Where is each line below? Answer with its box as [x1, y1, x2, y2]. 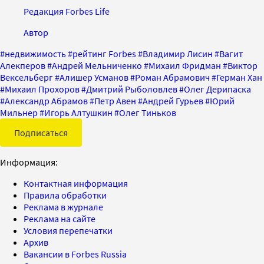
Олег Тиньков [119, 107, 176, 118]
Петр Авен [94, 95, 136, 107]
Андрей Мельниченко [52, 60, 142, 71]
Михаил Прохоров [5, 83, 80, 95]
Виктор [227, 60, 258, 71]
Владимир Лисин [143, 48, 213, 60]
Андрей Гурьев [143, 95, 203, 107]
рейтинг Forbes [72, 48, 136, 60]
